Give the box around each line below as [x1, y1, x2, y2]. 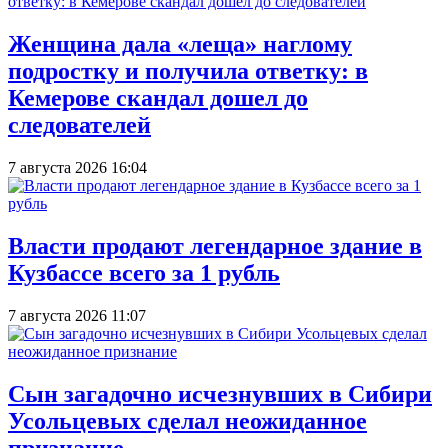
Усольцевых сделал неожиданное [8, 407, 367, 434]
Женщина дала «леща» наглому [8, 31, 352, 58]
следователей [8, 112, 151, 139]
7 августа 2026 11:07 [8, 306, 146, 324]
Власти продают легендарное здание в [8, 232, 422, 259]
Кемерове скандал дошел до [8, 85, 308, 112]
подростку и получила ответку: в [8, 58, 368, 85]
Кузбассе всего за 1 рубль [8, 259, 280, 286]
